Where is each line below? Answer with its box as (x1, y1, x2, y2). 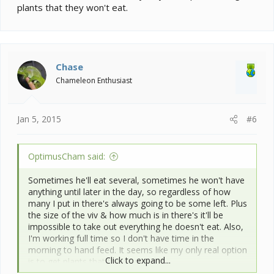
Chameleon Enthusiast (56, 75, 132, 86)
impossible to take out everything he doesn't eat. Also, (28, 221, 243, 233)
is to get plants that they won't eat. (28, 256, 166, 268)
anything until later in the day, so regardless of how (28, 186, 231, 198)
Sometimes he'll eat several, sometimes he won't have (28, 174, 245, 187)
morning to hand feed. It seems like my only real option (28, 244, 247, 256)
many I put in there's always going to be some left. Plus (28, 198, 247, 210)
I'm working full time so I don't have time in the (28, 232, 214, 245)
